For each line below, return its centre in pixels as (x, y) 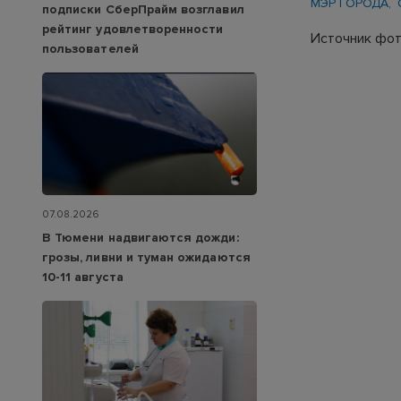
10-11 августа (83, 277)
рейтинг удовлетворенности (133, 30)
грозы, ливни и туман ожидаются (146, 258)
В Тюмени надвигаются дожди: (141, 238)
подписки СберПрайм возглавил (143, 10)
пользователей (90, 49)
